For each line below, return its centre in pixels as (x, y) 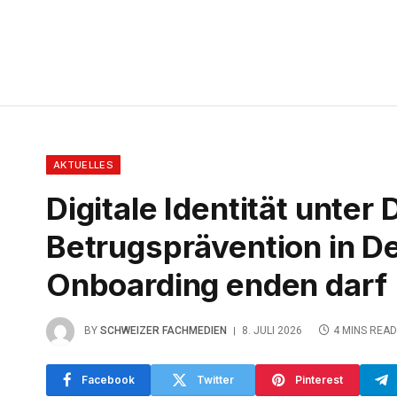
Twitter (215, 379)
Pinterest (319, 379)
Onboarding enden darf (217, 284)
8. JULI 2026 (272, 330)
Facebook (108, 379)
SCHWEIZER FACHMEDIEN (163, 330)
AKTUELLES (83, 164)
